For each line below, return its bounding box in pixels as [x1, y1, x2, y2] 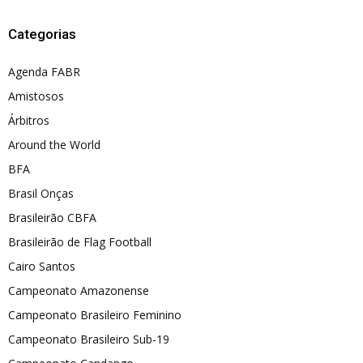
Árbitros [8, 112, 49, 128]
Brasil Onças [8, 185, 74, 201]
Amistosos [8, 88, 64, 104]
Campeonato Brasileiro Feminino [8, 306, 181, 322]
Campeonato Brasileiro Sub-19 [8, 331, 169, 347]
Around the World [8, 136, 100, 152]
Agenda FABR [8, 63, 80, 79]
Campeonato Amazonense [8, 282, 149, 298]
